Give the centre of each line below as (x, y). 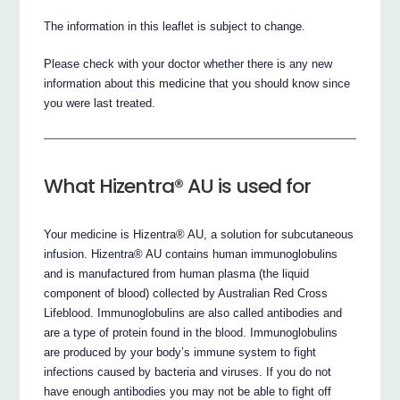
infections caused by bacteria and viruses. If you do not (188, 371)
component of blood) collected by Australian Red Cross (186, 293)
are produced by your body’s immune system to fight (180, 352)
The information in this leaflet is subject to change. (175, 26)
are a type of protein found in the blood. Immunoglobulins (191, 332)
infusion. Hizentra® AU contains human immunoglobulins (191, 254)
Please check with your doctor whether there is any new (188, 63)
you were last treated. (100, 103)
